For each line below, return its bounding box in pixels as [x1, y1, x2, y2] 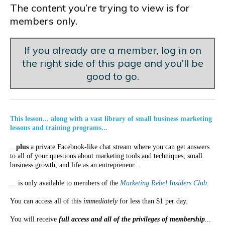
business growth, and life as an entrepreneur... [10, 161, 140, 169]
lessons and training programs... [10, 124, 107, 132]
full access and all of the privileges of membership [59, 215, 205, 223]
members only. [10, 15, 77, 27]
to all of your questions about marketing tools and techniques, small [10, 152, 202, 160]
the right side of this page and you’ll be [22, 57, 203, 69]
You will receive [10, 215, 59, 223]
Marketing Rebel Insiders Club [120, 179, 207, 187]
